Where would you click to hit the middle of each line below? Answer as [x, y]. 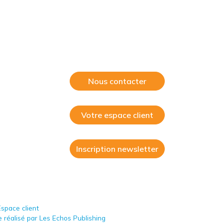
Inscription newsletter [117, 149]
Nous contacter [117, 81]
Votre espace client [117, 115]
